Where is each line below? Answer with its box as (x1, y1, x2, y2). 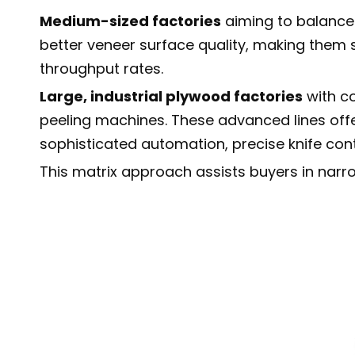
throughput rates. (40, 59, 163, 78)
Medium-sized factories (40, 11, 221, 31)
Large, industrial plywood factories (40, 86, 303, 106)
